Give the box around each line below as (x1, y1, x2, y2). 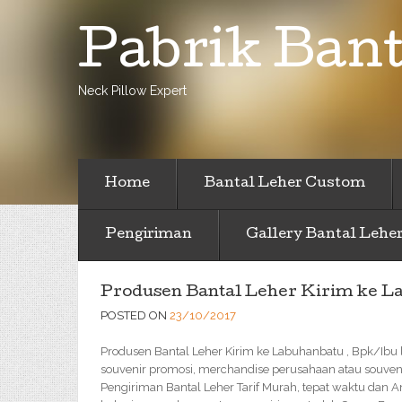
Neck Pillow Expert (78, 83, 187, 98)
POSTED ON (100, 309, 170, 322)
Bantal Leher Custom (204, 177, 365, 191)
